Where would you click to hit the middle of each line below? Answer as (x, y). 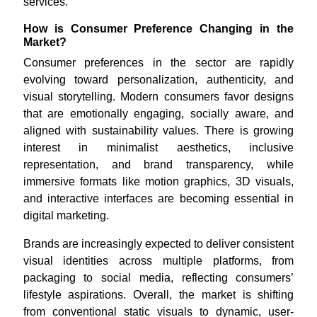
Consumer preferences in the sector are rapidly (158, 63)
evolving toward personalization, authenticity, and (158, 80)
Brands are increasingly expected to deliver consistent (158, 244)
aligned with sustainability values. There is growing (158, 131)
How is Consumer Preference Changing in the (158, 29)
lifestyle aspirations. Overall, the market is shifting (158, 295)
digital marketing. (67, 215)
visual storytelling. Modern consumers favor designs (158, 97)
